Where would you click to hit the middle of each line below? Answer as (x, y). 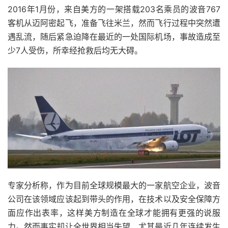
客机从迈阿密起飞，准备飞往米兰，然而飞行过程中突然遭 (114, 23)
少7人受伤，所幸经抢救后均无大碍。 (75, 50)
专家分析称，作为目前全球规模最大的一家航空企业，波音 (114, 186)
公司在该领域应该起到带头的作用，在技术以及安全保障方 (114, 199)
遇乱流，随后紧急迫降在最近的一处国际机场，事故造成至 (114, 36)
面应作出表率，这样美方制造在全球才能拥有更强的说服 (114, 213)
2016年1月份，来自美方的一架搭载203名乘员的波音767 (114, 9)
